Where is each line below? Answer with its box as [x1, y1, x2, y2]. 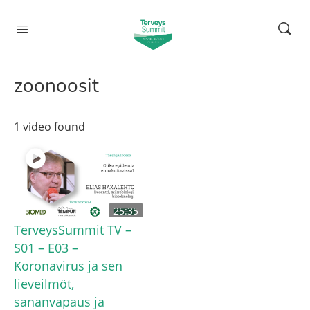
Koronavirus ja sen [14, 257, 122, 274]
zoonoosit [14, 73, 99, 99]
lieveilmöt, [14, 275, 74, 292]
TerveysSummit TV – [14, 221, 131, 238]
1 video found [14, 119, 85, 134]
